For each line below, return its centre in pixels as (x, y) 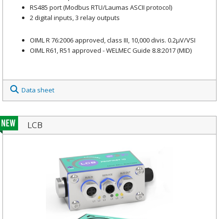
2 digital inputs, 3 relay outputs (75, 18)
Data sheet (38, 90)
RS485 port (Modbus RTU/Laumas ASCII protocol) (101, 8)
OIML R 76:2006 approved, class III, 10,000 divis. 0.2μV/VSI (113, 40)
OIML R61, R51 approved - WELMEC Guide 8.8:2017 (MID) (111, 50)
